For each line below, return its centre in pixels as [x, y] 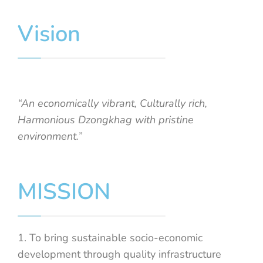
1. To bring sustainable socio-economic [110, 238]
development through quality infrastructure [119, 254]
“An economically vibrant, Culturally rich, [112, 104]
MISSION [64, 192]
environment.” [50, 136]
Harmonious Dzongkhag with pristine [106, 120]
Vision [49, 34]
